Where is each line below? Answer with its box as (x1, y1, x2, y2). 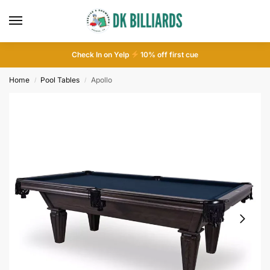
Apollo (90, 75, 112, 84)
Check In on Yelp (71, 50, 131, 59)
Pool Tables (40, 75, 80, 84)
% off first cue (148, 50, 199, 59)
